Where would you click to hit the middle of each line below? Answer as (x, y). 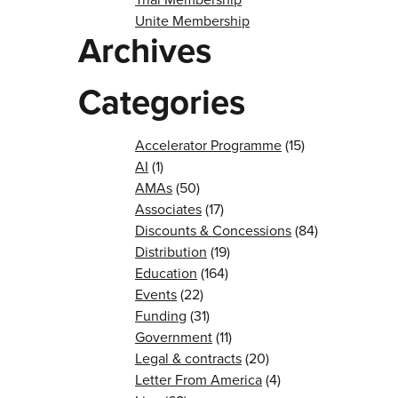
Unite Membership (192, 21)
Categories (162, 102)
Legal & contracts (188, 358)
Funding (161, 316)
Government (174, 337)
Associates (168, 209)
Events (156, 295)
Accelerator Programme (208, 145)
